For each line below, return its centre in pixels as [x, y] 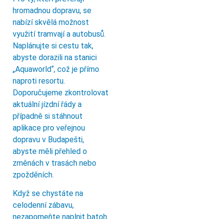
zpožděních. [33, 175]
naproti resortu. [39, 81]
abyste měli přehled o [50, 151]
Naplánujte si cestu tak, [53, 45]
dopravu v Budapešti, [48, 139]
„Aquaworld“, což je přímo [56, 69]
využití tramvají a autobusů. [59, 34]
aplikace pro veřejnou [49, 128]
